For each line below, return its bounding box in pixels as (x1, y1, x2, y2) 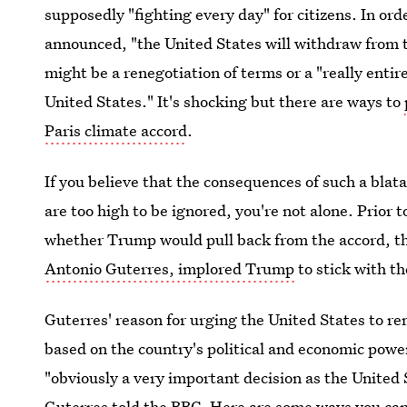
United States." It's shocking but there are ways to (45, 91, 405, 112)
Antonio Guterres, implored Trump (45, 258, 295, 279)
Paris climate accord (45, 120, 188, 141)
